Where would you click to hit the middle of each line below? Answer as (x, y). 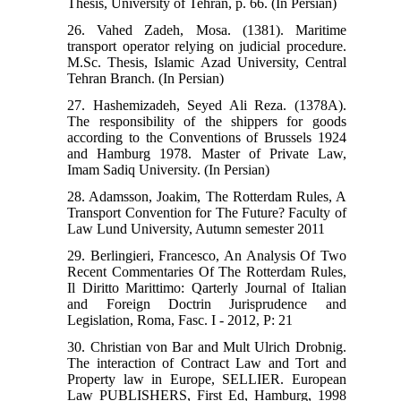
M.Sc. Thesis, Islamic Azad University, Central (207, 62)
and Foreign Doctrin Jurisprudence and (207, 303)
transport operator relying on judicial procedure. (207, 46)
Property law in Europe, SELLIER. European (207, 379)
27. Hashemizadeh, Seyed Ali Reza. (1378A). (207, 105)
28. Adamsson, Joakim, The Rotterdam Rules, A (207, 196)
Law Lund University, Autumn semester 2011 (196, 228)
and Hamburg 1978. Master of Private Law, (207, 153)
